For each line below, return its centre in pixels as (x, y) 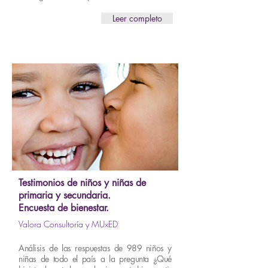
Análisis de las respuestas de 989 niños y (95, 248)
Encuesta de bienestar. (64, 208)
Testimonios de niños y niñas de (82, 183)
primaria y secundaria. (65, 195)
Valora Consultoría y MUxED (68, 224)
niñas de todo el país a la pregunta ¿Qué (95, 259)
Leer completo (137, 18)
